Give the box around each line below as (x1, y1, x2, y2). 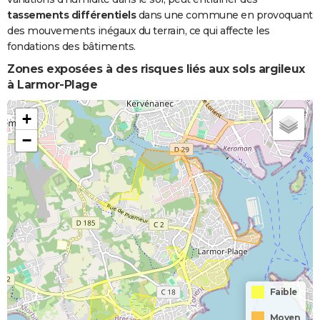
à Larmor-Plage (7, 78, 97, 92)
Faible (269, 286, 297, 298)
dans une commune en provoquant (136, 9, 313, 22)
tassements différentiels (7, 9, 136, 22)
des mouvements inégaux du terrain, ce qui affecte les (7, 24, 270, 38)
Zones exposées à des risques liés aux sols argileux (7, 62, 305, 76)
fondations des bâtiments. (7, 40, 136, 54)
